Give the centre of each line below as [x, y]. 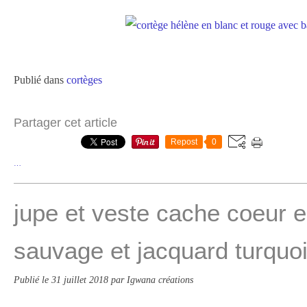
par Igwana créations [152, 280]
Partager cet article [65, 123]
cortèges [84, 80]
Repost [184, 142]
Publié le [33, 280]
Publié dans [39, 80]
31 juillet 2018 [81, 280]
